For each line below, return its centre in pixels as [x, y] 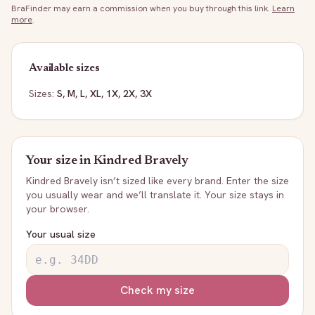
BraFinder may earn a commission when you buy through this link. [141, 8]
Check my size [157, 290]
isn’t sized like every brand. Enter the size [193, 181]
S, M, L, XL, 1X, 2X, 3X [104, 94]
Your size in [60, 161]
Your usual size [61, 234]
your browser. [58, 209]
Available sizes [64, 68]
